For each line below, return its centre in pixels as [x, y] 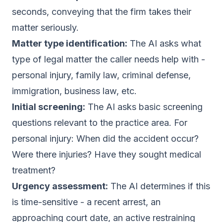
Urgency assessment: [60, 186]
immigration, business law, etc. [74, 91]
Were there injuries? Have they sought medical [107, 154]
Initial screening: [49, 107]
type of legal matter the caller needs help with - [109, 59]
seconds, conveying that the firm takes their [102, 12]
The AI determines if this [159, 186]
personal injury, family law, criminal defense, [101, 75]
